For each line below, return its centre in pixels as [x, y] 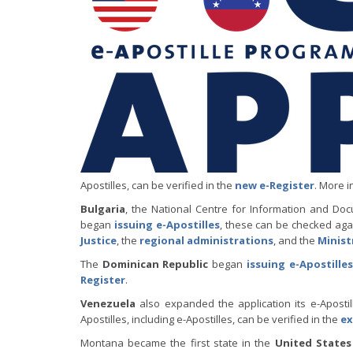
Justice [98, 240]
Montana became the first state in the [178, 343]
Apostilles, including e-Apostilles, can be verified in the [210, 319]
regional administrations [206, 240]
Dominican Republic [155, 264]
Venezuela [108, 303]
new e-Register [275, 185]
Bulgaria [103, 209]
